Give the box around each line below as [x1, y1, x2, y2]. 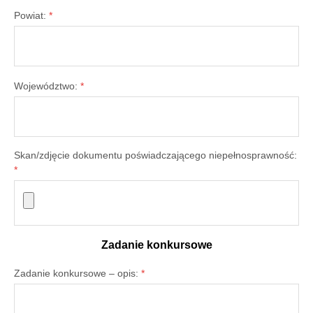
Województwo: [14, 80, 80, 92]
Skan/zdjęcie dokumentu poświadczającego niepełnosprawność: [14, 150, 297, 161]
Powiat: [14, 10, 49, 21]
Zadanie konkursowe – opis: [14, 268, 141, 279]
